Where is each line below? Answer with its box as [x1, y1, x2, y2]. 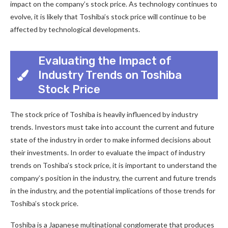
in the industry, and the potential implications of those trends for [10, 186, 215, 195]
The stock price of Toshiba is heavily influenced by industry [10, 110, 198, 119]
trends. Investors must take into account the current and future [10, 123, 214, 131]
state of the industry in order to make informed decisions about [10, 135, 211, 144]
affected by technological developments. [10, 25, 140, 34]
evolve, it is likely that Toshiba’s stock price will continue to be [10, 12, 206, 21]
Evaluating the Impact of [38, 53, 172, 68]
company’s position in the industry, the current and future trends [10, 174, 216, 182]
